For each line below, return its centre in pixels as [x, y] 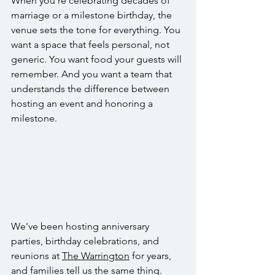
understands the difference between [91, 89]
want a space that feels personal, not [91, 45]
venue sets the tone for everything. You [97, 30]
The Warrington [96, 256]
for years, [152, 256]
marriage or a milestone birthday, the [93, 15]
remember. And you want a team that [93, 74]
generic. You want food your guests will [98, 59]
